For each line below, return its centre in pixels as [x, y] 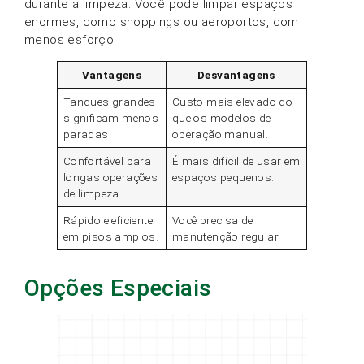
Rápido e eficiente [108, 221]
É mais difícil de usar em [236, 161]
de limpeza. [93, 194]
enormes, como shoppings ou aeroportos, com [162, 22]
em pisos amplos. [111, 237]
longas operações [110, 178]
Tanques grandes [109, 102]
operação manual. [220, 134]
